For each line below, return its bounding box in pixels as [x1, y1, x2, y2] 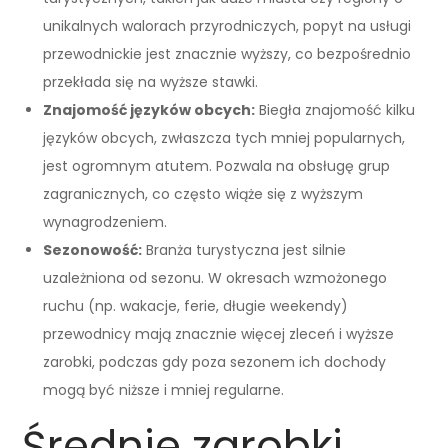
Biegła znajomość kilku [255, 100, 416, 121]
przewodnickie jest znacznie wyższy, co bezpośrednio [43, 44, 412, 65]
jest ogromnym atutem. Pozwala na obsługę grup [43, 156, 391, 177]
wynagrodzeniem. [43, 212, 168, 233]
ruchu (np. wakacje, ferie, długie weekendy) [43, 296, 349, 317]
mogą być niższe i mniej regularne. [43, 380, 285, 401]
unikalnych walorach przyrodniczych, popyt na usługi [43, 16, 412, 37]
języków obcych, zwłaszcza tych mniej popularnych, [43, 128, 406, 149]
